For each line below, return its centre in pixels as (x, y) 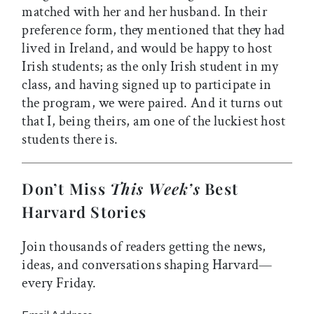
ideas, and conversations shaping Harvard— (147, 265)
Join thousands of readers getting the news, (144, 247)
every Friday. (59, 284)
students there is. (70, 140)
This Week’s (155, 189)
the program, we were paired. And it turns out (152, 103)
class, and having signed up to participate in (147, 85)
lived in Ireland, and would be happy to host (147, 49)
